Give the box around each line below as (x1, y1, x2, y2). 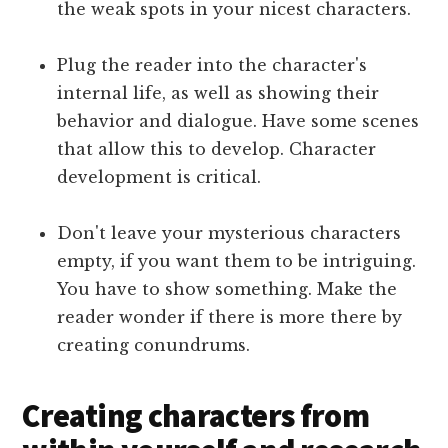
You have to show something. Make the (57, 278, 398, 299)
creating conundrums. (57, 334, 251, 355)
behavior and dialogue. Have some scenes (57, 110, 420, 131)
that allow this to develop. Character (57, 138, 377, 159)
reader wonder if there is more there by (57, 306, 403, 327)
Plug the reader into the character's (57, 54, 368, 75)
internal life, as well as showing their (57, 82, 380, 103)
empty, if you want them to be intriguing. (57, 250, 417, 271)
